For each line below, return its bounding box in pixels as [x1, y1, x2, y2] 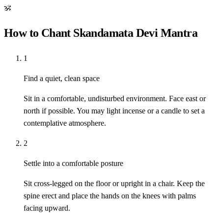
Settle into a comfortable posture [24, 159, 123, 168]
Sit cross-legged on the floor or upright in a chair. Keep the [24, 179, 205, 188]
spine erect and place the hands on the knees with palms [24, 192, 196, 200]
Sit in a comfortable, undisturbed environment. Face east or [24, 94, 206, 103]
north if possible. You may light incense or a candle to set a [24, 107, 205, 115]
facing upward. [24, 204, 70, 213]
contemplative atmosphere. [24, 119, 106, 128]
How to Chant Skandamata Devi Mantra [4, 27, 197, 40]
